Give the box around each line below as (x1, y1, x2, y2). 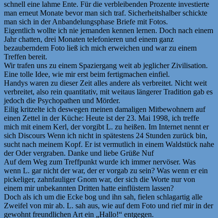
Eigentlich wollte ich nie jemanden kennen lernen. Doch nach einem (4, 26, 213, 35)
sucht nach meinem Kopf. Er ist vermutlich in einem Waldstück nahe (4, 140, 214, 148)
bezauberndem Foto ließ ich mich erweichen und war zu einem (4, 43, 197, 52)
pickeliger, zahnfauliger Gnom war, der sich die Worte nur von (4, 175, 195, 183)
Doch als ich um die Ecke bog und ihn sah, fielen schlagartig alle (4, 192, 202, 201)
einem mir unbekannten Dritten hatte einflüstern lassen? (4, 183, 174, 192)
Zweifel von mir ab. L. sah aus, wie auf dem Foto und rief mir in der (4, 201, 213, 210)
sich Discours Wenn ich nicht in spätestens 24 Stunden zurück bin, (4, 131, 207, 140)
